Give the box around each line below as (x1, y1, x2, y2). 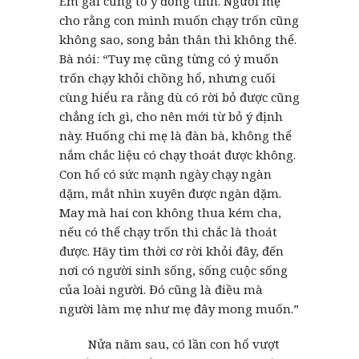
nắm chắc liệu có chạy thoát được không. (59, 146, 296, 163)
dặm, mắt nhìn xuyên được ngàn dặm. (59, 184, 281, 201)
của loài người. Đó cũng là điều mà (59, 280, 263, 297)
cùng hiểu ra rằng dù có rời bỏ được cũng (59, 88, 300, 105)
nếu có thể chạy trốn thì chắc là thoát (59, 223, 277, 240)
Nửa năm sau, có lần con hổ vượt (59, 335, 280, 352)
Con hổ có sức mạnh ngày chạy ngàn (59, 165, 272, 182)
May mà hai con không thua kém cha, (59, 204, 281, 220)
